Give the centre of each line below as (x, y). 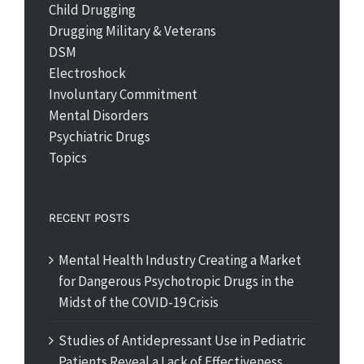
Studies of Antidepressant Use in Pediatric (182, 341)
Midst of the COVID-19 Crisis (139, 303)
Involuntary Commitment (123, 95)
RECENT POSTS (89, 218)
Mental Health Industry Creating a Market (180, 260)
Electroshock (87, 74)
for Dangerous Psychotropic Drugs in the (176, 282)
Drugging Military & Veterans (132, 31)
